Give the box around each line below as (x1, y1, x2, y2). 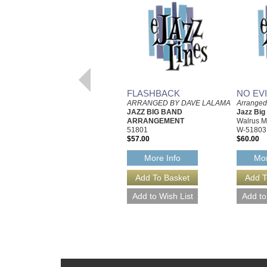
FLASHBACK (127, 88, 180, 98)
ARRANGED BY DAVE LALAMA (127, 98, 231, 107)
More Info (144, 153, 181, 163)
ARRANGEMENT (127, 116, 184, 125)
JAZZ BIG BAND (127, 107, 182, 116)
